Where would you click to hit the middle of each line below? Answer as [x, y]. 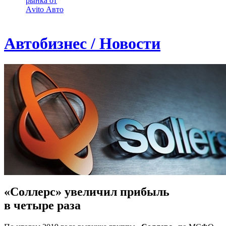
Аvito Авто [45, 9]
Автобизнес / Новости [82, 44]
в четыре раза [42, 205]
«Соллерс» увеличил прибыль [87, 191]
